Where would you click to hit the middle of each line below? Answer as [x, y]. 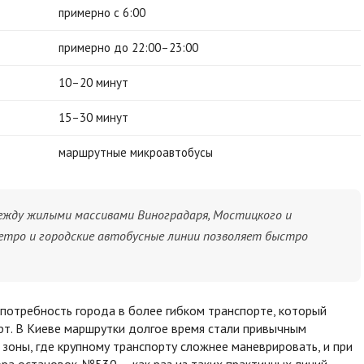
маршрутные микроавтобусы [136, 153]
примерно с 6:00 [102, 13]
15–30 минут [93, 118]
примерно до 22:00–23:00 [128, 48]
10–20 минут [93, 83]
